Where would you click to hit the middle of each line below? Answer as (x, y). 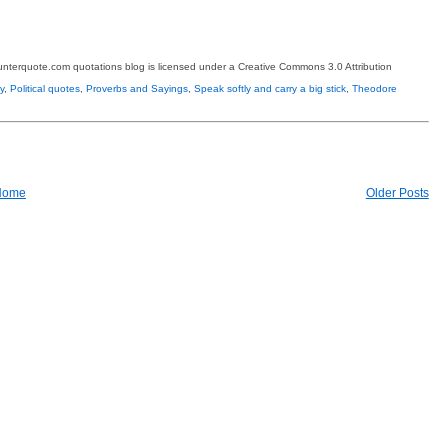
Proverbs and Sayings (137, 88)
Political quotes (45, 88)
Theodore (374, 88)
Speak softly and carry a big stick (270, 88)
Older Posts (397, 192)
